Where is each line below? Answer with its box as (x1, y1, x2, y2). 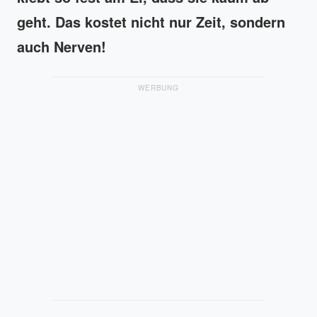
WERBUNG (138, 83, 179, 93)
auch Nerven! (17, 36, 110, 57)
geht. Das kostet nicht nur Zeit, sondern (17, 11, 285, 33)
